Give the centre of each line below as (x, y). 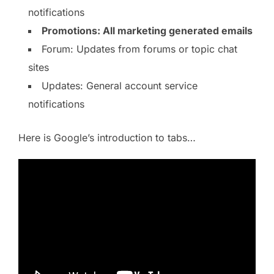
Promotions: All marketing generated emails (147, 30)
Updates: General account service (120, 85)
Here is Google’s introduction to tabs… (107, 137)
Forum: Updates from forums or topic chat (139, 49)
